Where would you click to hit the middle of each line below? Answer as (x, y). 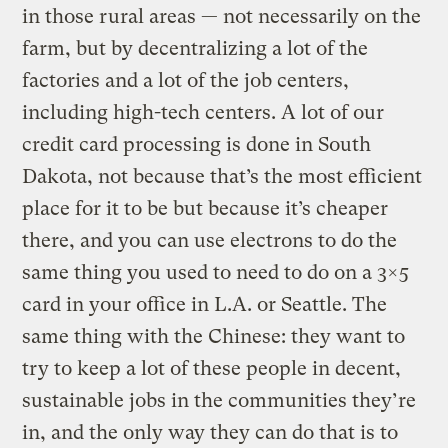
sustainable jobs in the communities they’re (219, 400)
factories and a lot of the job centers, (186, 80)
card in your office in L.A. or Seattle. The (205, 304)
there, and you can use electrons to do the (210, 240)
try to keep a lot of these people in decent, (212, 368)
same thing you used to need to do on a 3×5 (216, 272)
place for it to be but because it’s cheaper (205, 208)
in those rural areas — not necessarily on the (222, 16)
